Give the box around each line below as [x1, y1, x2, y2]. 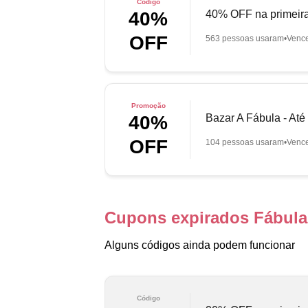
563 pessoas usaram [206, 33, 285, 43]
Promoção [131, 102, 166, 109]
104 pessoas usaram [206, 137, 285, 147]
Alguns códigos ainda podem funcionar [104, 239, 295, 251]
